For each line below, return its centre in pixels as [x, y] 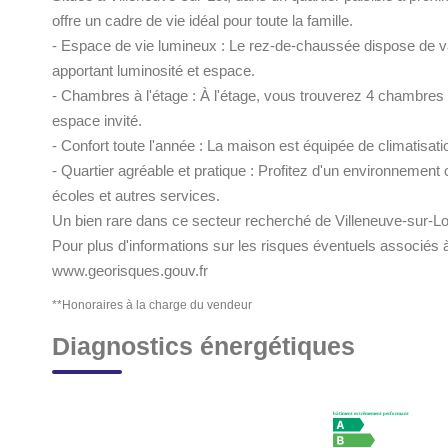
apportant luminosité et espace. [153, 70]
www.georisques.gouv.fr [130, 270]
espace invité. [97, 120]
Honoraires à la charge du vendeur [157, 305]
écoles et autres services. [136, 195]
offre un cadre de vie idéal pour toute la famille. [202, 20]
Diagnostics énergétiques [203, 346]
